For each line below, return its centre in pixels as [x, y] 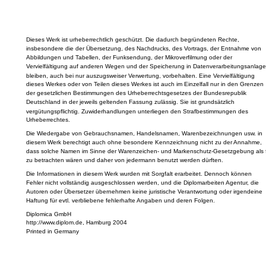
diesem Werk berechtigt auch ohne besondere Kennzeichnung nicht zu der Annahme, [144, 142]
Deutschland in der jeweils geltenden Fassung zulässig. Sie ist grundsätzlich [130, 102]
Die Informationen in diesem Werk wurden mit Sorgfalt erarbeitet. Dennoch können [139, 174]
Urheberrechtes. [48, 120]
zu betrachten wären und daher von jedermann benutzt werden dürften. [124, 160]
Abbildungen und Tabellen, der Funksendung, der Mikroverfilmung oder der [129, 58]
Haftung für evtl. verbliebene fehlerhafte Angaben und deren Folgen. [120, 201]
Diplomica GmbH [48, 214]
